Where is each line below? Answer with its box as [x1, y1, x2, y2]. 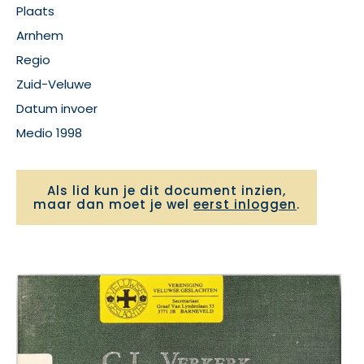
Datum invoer [16, 100, 97, 117]
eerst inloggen [193, 196, 297, 213]
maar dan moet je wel [33, 196, 193, 213]
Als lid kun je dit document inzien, [47, 182, 286, 199]
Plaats [16, 2, 54, 19]
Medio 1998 [16, 124, 82, 141]
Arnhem [16, 27, 63, 44]
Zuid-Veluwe [16, 76, 92, 93]
